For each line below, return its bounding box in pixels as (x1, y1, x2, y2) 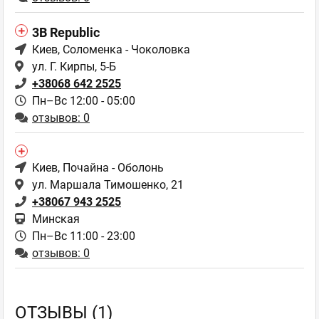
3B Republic (32, 26, 100, 40)
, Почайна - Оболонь (58, 161, 164, 174)
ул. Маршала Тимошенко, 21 (32, 178, 184, 192)
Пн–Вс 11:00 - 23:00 (32, 229, 135, 243)
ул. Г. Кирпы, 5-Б (32, 60, 116, 73)
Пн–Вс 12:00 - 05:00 (32, 94, 135, 108)
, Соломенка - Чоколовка (58, 43, 190, 56)
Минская (32, 212, 80, 226)
